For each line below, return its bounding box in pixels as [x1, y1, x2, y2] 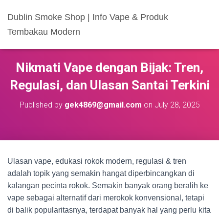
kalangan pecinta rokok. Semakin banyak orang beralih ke [7, 181, 208, 190]
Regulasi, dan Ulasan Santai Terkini [9, 78, 210, 92]
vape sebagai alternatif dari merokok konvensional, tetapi [7, 194, 204, 202]
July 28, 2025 [154, 100, 200, 109]
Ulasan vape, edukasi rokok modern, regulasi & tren [7, 157, 186, 165]
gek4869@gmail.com [64, 100, 142, 109]
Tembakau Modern [7, 27, 80, 37]
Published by [19, 100, 65, 109]
